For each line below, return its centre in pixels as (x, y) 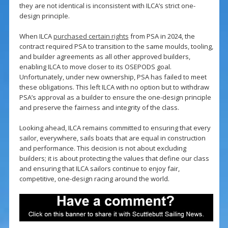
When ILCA (36, 36)
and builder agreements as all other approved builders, (105, 57)
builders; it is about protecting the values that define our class (114, 159)
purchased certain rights (91, 36)
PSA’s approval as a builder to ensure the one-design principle (115, 97)
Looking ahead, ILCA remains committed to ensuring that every (115, 128)
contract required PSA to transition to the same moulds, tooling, (116, 47)
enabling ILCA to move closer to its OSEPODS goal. (95, 67)
